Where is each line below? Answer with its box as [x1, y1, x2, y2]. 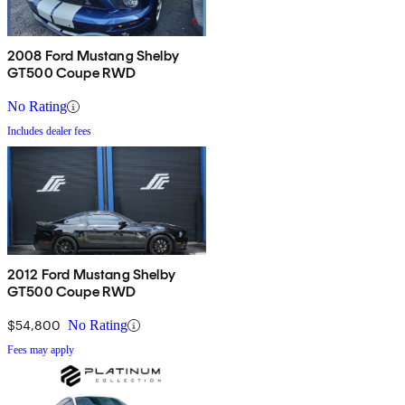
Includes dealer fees [7, 125, 91, 138]
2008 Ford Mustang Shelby [7, 47, 179, 65]
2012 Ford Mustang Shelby [7, 266, 175, 284]
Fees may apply [7, 344, 74, 357]
